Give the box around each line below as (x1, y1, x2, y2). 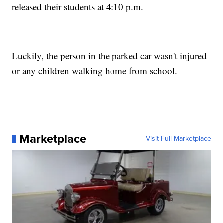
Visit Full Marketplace (145, 133, 211, 144)
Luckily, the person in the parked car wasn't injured (12, 49, 207, 62)
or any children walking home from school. (12, 64, 178, 77)
